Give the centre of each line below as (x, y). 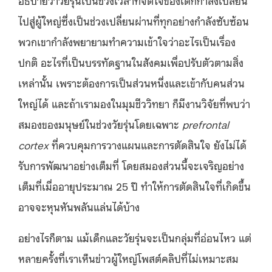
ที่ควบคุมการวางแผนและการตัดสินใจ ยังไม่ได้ (148, 144)
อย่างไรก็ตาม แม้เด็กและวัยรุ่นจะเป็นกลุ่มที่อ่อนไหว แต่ (135, 237)
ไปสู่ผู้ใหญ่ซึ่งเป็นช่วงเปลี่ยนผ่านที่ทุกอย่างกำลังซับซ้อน (134, 20)
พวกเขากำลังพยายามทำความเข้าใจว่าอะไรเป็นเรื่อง (127, 41)
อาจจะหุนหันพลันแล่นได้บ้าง (79, 206)
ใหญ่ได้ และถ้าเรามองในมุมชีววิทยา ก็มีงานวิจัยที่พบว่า (134, 103)
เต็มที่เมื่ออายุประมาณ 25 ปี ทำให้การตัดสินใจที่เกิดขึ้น (134, 185)
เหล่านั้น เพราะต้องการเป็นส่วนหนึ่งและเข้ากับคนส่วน (131, 82)
